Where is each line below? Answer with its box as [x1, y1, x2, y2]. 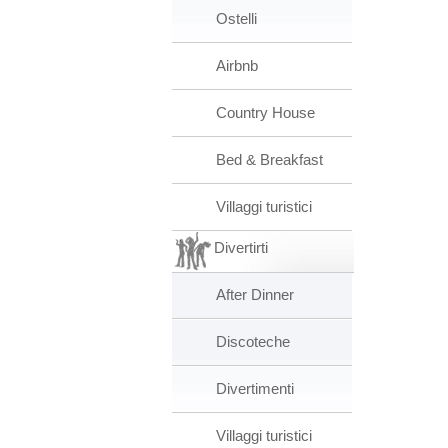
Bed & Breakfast [216, 151, 323, 168]
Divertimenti [216, 380, 294, 397]
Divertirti [214, 239, 268, 256]
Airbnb [216, 57, 258, 74]
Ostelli [216, 10, 257, 27]
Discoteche [216, 333, 290, 350]
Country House [216, 104, 315, 121]
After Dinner [216, 286, 294, 303]
